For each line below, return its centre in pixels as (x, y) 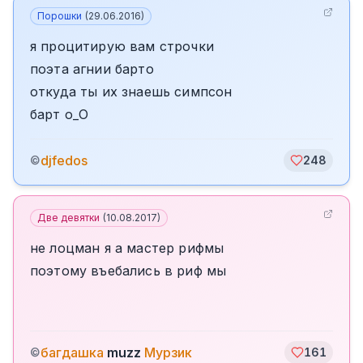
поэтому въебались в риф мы (128, 271)
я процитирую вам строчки (122, 46)
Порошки (60, 16)
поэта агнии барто (92, 69)
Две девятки (68, 218)
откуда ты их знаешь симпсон (131, 92)
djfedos (64, 160)
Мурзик (168, 352)
